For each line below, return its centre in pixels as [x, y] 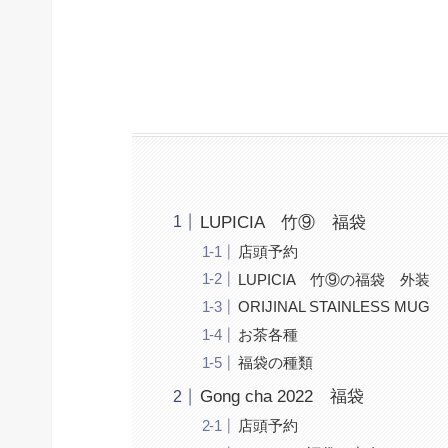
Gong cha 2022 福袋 [281, 397]
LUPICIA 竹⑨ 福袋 [282, 222]
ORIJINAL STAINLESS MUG [333, 307]
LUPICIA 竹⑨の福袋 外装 [333, 279]
